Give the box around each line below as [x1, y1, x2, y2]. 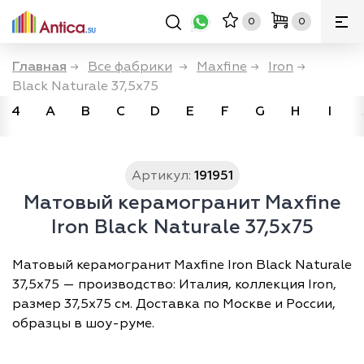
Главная [12, 58, 67, 75]
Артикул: [131, 167, 191, 184]
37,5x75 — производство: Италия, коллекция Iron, [12, 276, 336, 292]
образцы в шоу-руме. [12, 315, 154, 331]
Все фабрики [88, 58, 172, 75]
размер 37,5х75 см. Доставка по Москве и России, [12, 296, 336, 312]
